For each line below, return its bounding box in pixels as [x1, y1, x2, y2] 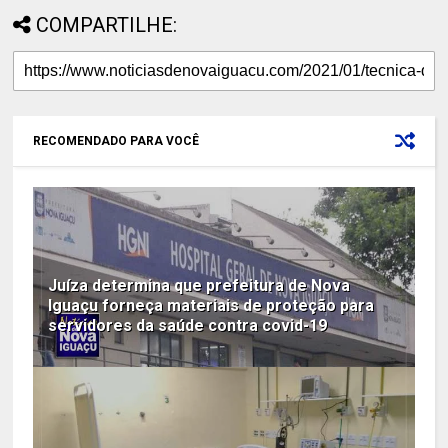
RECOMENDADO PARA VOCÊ [33, 133, 200, 148]
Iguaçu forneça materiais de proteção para [48, 295, 375, 315]
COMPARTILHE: [36, 12, 178, 37]
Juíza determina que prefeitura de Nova [48, 275, 351, 295]
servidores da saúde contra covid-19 [48, 315, 328, 335]
